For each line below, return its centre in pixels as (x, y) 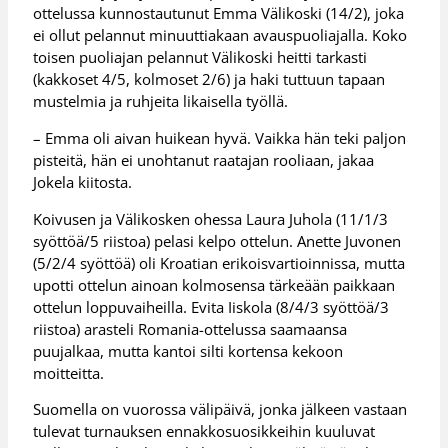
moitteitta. (69, 372)
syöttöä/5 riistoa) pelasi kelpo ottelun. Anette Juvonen (217, 240)
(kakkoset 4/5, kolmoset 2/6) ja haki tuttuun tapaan (209, 79)
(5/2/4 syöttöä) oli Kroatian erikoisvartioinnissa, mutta (219, 262)
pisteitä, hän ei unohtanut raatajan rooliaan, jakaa (204, 159)
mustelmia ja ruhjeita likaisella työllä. (161, 101)
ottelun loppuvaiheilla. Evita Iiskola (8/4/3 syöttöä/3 (211, 306)
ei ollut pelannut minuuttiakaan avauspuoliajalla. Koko (220, 35)
